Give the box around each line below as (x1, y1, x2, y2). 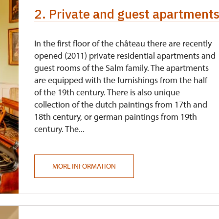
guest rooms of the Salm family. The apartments (34, 62, 209, 73)
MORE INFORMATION (52, 161, 116, 171)
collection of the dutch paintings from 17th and (34, 99, 208, 110)
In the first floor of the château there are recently (34, 38, 212, 49)
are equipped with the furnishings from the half (34, 74, 208, 86)
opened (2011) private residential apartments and (34, 50, 216, 61)
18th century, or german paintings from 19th (34, 111, 197, 122)
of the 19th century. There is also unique (34, 87, 180, 98)
